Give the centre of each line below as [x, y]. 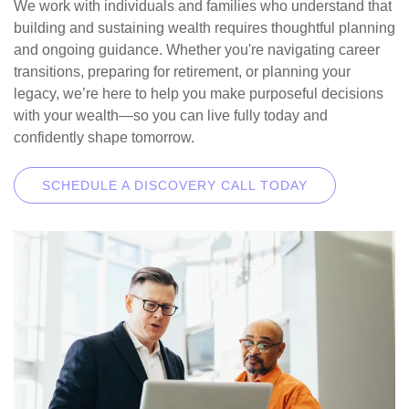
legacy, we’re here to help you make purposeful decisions [199, 94]
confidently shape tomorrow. [104, 137]
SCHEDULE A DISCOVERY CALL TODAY [175, 185]
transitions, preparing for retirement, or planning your [182, 72]
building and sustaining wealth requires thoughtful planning [204, 28]
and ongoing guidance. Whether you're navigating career [197, 50]
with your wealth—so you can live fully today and [171, 115]
